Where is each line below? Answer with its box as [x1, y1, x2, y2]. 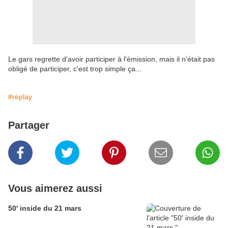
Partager [8, 120, 49, 131]
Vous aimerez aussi [8, 183, 102, 194]
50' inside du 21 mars [8, 204, 81, 213]
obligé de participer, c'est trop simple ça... [8, 65, 141, 73]
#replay [8, 93, 32, 101]
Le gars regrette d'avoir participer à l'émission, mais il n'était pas [8, 55, 215, 64]
